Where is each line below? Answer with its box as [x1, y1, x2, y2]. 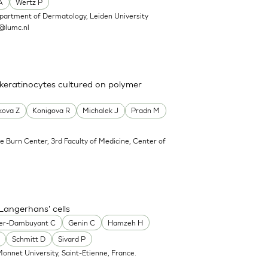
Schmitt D [12, 234, 46, 243]
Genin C [68, 218, 96, 227]
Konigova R [32, 106, 71, 115]
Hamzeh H [108, 218, 144, 227]
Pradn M [131, 106, 160, 115]
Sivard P [58, 234, 86, 243]
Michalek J [83, 106, 119, 115]
